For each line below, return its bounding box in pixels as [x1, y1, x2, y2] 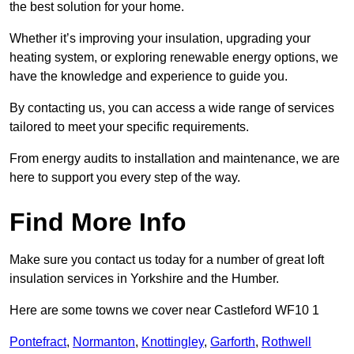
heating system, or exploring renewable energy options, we [9, 51, 338, 65]
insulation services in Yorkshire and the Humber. [9, 272, 279, 286]
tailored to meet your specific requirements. [9, 120, 249, 134]
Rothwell [262, 335, 311, 349]
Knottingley [141, 335, 204, 349]
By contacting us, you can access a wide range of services [9, 101, 334, 115]
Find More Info [9, 208, 186, 237]
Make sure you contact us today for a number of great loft [9, 253, 324, 267]
